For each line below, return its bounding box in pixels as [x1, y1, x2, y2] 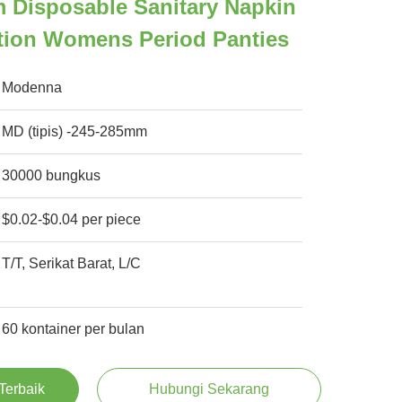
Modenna [2, 80, 63, 95]
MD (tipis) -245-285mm [2, 124, 148, 139]
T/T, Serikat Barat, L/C [2, 256, 142, 271]
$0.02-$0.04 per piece [2, 212, 142, 227]
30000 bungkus [2, 168, 101, 183]
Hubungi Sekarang [148, 381, 269, 397]
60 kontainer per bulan [2, 321, 145, 336]
